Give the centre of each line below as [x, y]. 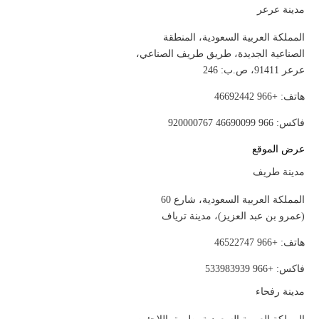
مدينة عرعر [281, 10]
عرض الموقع [278, 149]
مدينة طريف [279, 172]
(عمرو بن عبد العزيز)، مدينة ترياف [233, 216]
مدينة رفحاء [280, 292]
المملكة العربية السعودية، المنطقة [234, 37]
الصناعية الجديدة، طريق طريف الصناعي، [220, 54]
